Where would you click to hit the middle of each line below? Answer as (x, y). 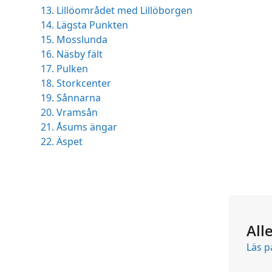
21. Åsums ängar (79, 127)
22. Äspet (62, 142)
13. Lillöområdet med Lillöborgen (117, 11)
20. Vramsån (70, 113)
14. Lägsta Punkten (85, 25)
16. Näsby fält (72, 54)
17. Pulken (65, 69)
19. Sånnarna (71, 98)
